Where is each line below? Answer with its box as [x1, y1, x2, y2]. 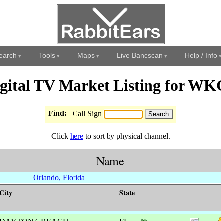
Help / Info [184, 51, 217, 59]
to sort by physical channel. [83, 131, 170, 140]
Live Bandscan [116, 51, 163, 59]
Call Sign [73, 109, 104, 118]
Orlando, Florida [33, 173, 85, 182]
